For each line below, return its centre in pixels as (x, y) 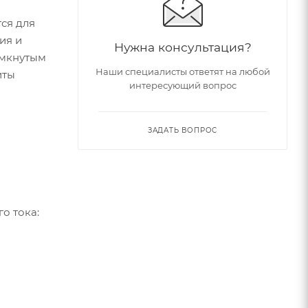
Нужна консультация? (183, 47)
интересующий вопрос (183, 86)
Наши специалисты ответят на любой (183, 72)
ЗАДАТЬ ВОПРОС (183, 131)
